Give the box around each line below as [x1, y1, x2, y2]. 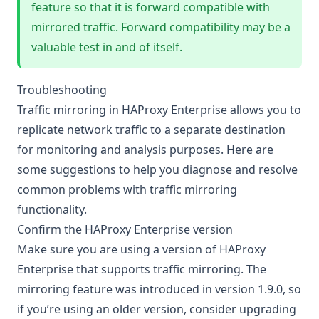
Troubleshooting [17, 82, 110, 98]
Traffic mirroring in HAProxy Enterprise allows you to [17, 102, 301, 118]
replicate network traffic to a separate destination [17, 122, 286, 138]
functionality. [17, 202, 87, 218]
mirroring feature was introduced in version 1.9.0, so [17, 281, 301, 298]
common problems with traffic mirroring [17, 182, 237, 198]
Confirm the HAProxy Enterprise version [17, 221, 236, 238]
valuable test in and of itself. [31, 39, 182, 56]
